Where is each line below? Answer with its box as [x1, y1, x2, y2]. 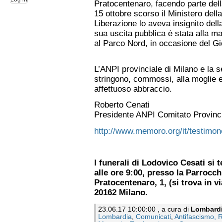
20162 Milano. [94, 187, 148, 197]
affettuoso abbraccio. [94, 84, 172, 94]
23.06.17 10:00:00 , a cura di [98, 206, 191, 214]
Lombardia [98, 213, 132, 221]
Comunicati [136, 213, 171, 221]
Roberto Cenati [94, 100, 150, 110]
